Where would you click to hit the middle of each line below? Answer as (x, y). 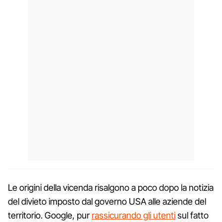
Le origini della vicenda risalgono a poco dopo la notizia (111, 187)
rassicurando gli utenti (134, 215)
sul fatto (192, 215)
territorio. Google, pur (50, 215)
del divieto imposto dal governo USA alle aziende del (107, 201)
